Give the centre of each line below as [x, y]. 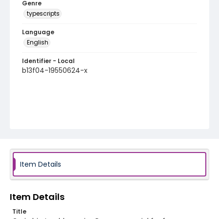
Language [38, 32]
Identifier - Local [48, 61]
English [38, 42]
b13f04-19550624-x [55, 70]
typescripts [43, 13]
